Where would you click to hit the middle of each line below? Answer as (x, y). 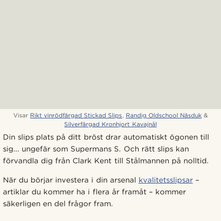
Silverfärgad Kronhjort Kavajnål (110, 124)
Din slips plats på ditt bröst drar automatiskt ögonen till (106, 137)
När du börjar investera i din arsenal (71, 180)
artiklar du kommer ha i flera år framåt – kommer (94, 192)
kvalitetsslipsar (166, 180)
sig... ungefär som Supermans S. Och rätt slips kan (96, 149)
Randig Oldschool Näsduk (164, 115)
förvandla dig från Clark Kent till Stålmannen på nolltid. (106, 161)
